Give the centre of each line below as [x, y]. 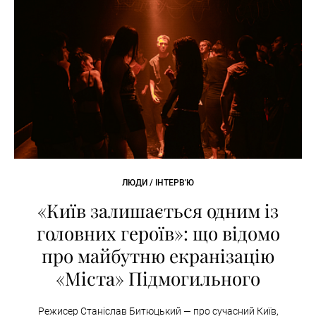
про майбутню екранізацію [158, 255]
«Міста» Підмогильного [158, 278]
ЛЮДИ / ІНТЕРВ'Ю [158, 182]
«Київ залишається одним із [158, 210]
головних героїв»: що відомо [158, 233]
